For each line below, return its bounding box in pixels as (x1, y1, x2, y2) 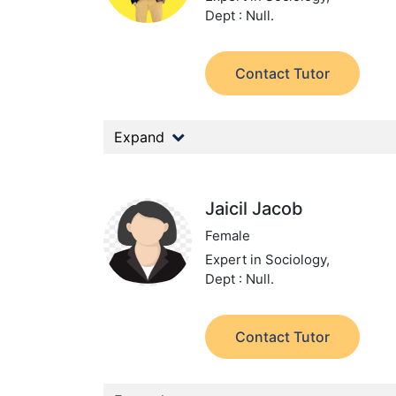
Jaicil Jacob (205, 198, 304, 219)
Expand (114, 128, 164, 146)
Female (205, 227, 251, 244)
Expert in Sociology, (205, 251, 331, 268)
